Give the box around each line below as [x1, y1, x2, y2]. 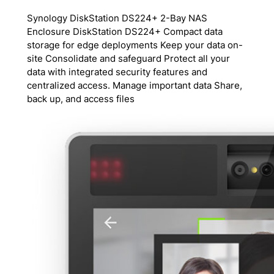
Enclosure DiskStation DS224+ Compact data [26, 26, 223, 37]
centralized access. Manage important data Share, [26, 80, 242, 91]
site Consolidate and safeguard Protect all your [26, 53, 230, 64]
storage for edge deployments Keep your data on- [26, 39, 243, 51]
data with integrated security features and [26, 66, 207, 78]
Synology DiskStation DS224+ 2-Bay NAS [26, 12, 207, 24]
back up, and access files [26, 93, 135, 105]
